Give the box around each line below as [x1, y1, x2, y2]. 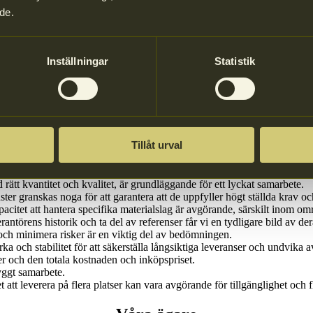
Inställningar [46, 54, 109, 67]
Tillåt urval [131, 138, 182, 151]
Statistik [214, 54, 255, 67]
